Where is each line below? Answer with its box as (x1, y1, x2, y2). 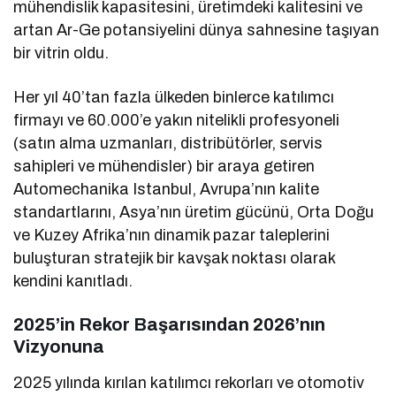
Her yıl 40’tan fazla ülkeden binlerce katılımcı (13, 88, 335, 106)
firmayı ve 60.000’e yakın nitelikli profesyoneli (13, 110, 340, 129)
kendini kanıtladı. (13, 271, 133, 290)
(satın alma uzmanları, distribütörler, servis (13, 133, 324, 152)
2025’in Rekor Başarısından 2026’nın (13, 314, 325, 334)
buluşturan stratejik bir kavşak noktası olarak (13, 248, 336, 267)
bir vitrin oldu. (13, 43, 110, 62)
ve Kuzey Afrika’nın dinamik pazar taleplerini (13, 225, 331, 244)
